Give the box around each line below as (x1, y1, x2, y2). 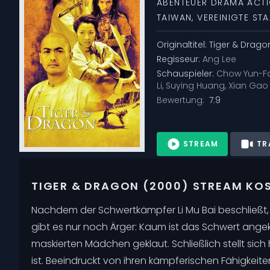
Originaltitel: (157, 38, 209, 51)
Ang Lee (202, 52, 236, 65)
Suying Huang (166, 79, 225, 92)
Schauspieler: (157, 67, 216, 80)
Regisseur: (157, 52, 202, 65)
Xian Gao (228, 79, 268, 92)
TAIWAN (157, 11, 192, 24)
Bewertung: (157, 93, 207, 106)
